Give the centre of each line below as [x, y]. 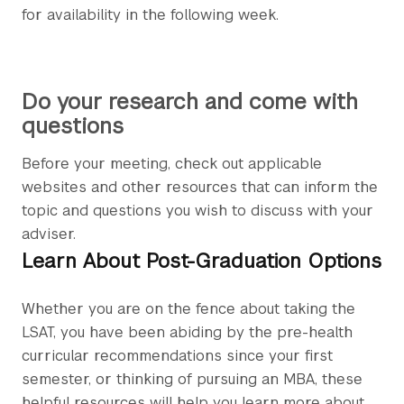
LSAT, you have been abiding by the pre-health [187, 333]
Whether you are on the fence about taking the [188, 309]
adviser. [49, 234]
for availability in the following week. [150, 15]
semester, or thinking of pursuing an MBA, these [192, 380]
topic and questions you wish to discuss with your [197, 211]
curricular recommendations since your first [177, 356]
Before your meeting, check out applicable [172, 164]
